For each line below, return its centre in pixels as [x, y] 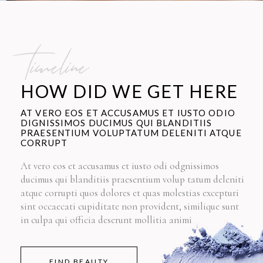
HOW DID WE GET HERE [129, 91]
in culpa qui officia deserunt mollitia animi [106, 220]
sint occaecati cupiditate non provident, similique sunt [130, 207]
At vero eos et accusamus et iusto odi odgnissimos [120, 166]
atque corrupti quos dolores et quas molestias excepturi [130, 193]
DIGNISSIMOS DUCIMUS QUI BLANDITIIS [117, 123]
